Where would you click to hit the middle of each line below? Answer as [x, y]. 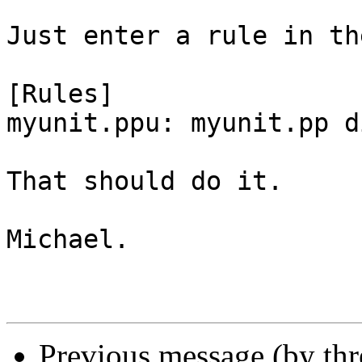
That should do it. [145, 181]
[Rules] [60, 94]
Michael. [68, 240]
